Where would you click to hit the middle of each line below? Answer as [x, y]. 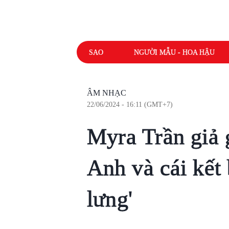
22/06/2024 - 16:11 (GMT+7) [130, 105]
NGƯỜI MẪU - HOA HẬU [174, 52]
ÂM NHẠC [106, 93]
